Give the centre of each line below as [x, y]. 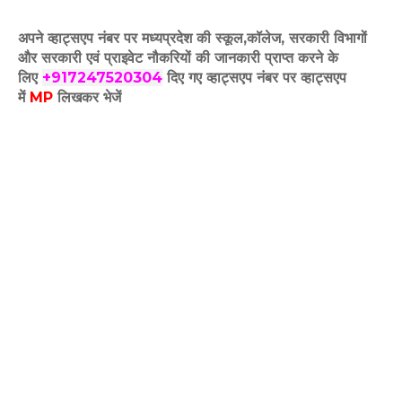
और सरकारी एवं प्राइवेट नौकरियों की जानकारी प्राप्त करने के [178, 58]
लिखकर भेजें [89, 98]
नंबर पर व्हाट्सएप [301, 78]
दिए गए [184, 78]
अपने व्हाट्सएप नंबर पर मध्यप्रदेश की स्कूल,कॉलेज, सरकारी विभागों [192, 39]
